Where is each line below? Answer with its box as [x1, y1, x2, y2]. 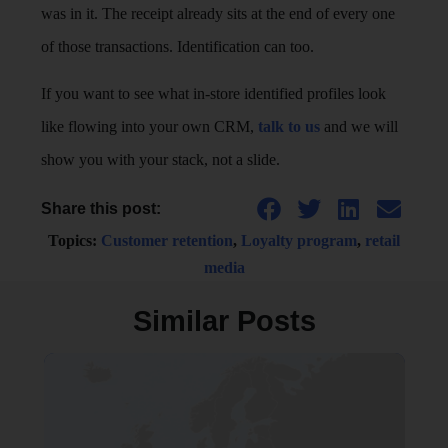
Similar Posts [132, 305, 316, 338]
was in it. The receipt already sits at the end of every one [41, 5, 396, 23]
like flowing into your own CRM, [41, 118, 259, 136]
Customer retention [101, 231, 233, 249]
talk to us [258, 118, 321, 136]
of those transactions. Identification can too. [41, 38, 315, 56]
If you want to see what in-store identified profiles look [41, 85, 387, 103]
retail [365, 231, 400, 249]
